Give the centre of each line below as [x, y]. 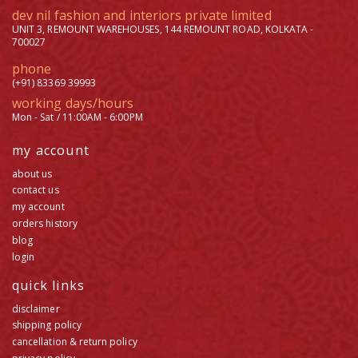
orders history [45, 223]
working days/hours [73, 103]
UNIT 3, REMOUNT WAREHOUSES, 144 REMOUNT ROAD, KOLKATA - [163, 29]
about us [32, 173]
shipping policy [47, 325]
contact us [36, 190]
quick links [49, 285]
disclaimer [36, 308]
